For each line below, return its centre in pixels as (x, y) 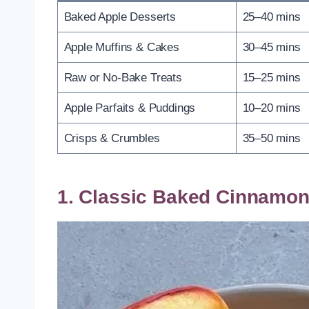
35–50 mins (271, 138)
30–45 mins (271, 47)
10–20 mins (271, 108)
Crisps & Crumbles (112, 138)
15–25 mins (271, 77)
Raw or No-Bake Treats (123, 77)
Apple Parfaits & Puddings (130, 108)
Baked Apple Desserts (120, 17)
